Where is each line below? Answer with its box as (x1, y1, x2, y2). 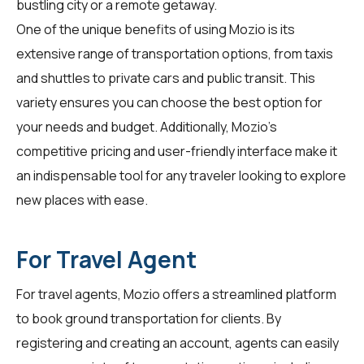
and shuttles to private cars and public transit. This (16, 69, 315, 88)
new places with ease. (16, 191, 148, 210)
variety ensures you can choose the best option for (16, 93, 323, 112)
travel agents (38, 285, 118, 304)
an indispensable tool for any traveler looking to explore (16, 167, 346, 185)
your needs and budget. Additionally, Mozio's (16, 118, 277, 136)
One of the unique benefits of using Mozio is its (16, 20, 295, 39)
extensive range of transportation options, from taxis (16, 45, 333, 63)
